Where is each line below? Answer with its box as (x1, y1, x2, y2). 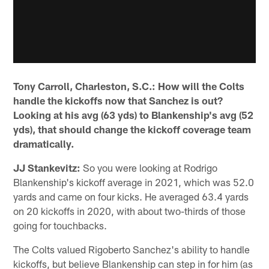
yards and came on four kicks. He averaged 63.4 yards (13, 190, 249, 202)
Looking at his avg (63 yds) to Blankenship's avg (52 (13, 108, 254, 121)
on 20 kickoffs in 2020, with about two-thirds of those (13, 204, 246, 217)
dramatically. (13, 137, 74, 150)
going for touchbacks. (13, 219, 107, 231)
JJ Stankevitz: (13, 161, 81, 174)
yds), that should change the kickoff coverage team (13, 122, 252, 135)
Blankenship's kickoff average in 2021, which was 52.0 (13, 175, 255, 188)
